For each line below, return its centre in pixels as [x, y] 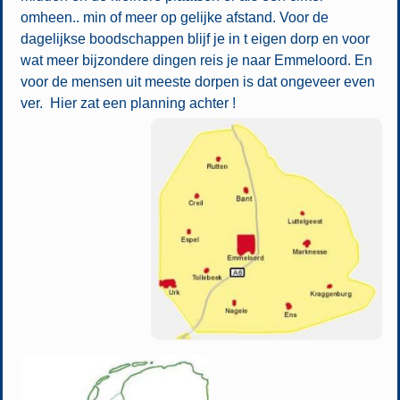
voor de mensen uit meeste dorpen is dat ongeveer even [197, 81]
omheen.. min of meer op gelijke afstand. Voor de [174, 17]
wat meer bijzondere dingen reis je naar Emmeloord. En [196, 60]
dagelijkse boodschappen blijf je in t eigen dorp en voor [195, 38]
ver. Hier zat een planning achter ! [128, 103]
